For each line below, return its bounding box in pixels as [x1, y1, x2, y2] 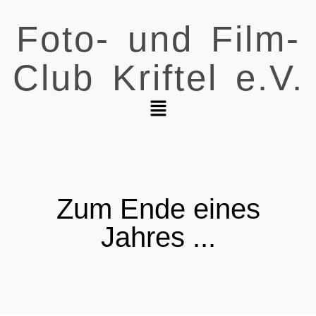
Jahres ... [100, 221, 216, 253]
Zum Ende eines [56, 193, 260, 225]
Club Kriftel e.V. [12, 58, 304, 98]
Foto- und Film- [16, 19, 300, 59]
